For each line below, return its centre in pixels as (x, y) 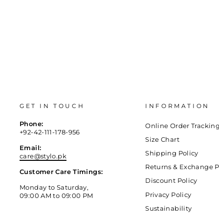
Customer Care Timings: (61, 172)
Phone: (32, 124)
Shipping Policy (172, 153)
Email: (31, 148)
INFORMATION (177, 106)
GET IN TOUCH (52, 106)
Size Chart (162, 139)
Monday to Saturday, (54, 187)
